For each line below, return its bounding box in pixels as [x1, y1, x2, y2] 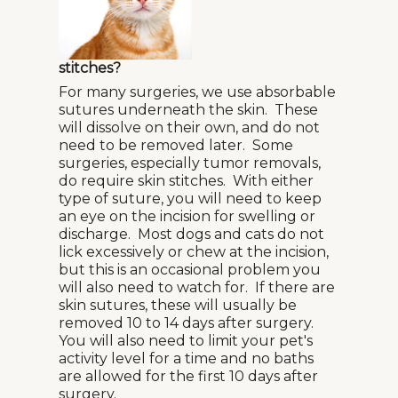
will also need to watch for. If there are [59, 279, 335, 296]
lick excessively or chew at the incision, [59, 243, 329, 260]
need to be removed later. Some [59, 137, 293, 154]
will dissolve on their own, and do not [59, 119, 320, 136]
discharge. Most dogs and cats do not [59, 226, 324, 243]
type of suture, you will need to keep [59, 190, 322, 207]
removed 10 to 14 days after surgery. [59, 314, 317, 331]
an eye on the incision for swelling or [59, 208, 315, 225]
